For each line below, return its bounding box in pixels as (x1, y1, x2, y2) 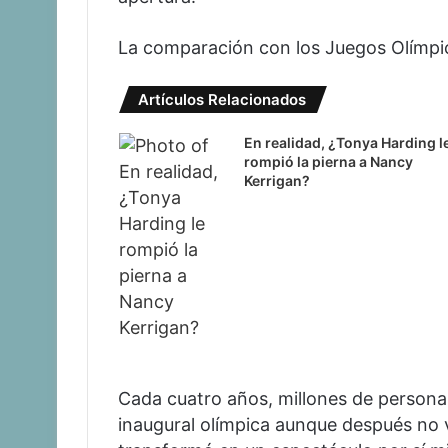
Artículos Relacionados (138, 90, 306, 110)
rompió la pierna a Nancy (243, 153, 413, 171)
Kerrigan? (243, 172, 310, 190)
